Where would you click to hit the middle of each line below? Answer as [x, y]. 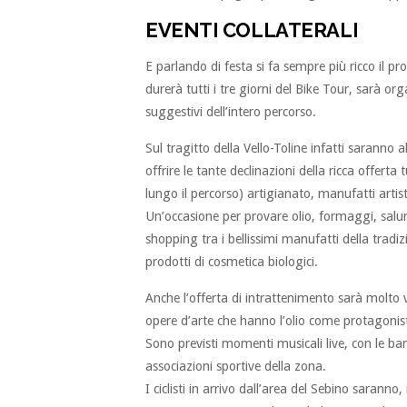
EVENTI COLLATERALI [252, 30]
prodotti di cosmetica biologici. [232, 261]
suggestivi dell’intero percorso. [231, 111]
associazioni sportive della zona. [236, 366]
